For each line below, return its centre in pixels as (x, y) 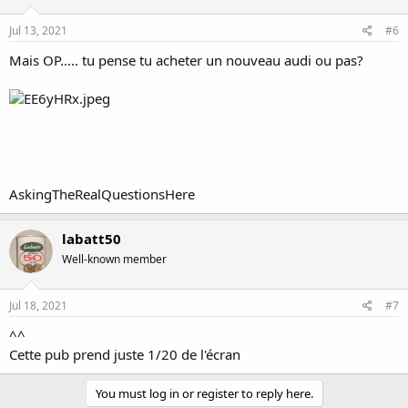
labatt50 (92, 238)
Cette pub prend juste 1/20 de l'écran (125, 354)
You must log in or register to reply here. (204, 393)
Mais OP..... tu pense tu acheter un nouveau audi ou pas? (186, 60)
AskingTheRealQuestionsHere (102, 194)
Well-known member (114, 259)
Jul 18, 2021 (38, 306)
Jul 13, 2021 (38, 30)
